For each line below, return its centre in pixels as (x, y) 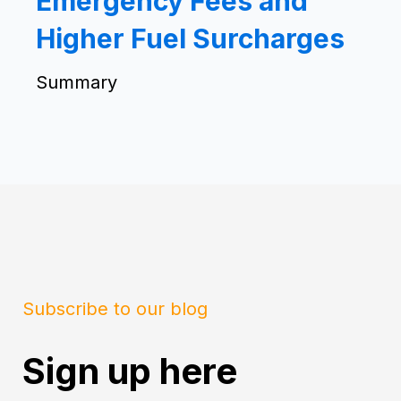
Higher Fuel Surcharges (190, 38)
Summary (77, 82)
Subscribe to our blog (115, 308)
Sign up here (130, 371)
